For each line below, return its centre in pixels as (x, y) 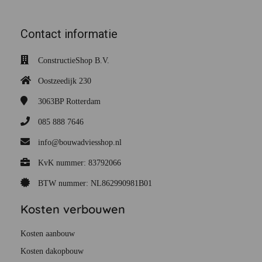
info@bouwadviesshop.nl (80, 143)
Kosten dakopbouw (52, 251)
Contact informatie (69, 34)
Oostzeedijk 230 (65, 81)
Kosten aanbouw (48, 234)
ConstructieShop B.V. (74, 61)
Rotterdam (83, 102)
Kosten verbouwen (73, 209)
